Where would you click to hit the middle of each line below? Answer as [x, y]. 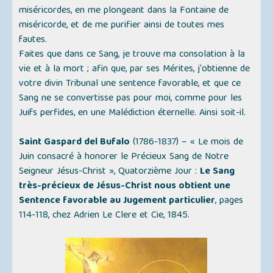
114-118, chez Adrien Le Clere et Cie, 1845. [105, 216]
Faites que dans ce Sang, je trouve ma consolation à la [132, 55]
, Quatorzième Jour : [157, 172]
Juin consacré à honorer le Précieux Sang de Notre [124, 158]
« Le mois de [217, 143]
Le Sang [218, 172]
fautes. [33, 41]
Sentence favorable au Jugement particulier [117, 201]
